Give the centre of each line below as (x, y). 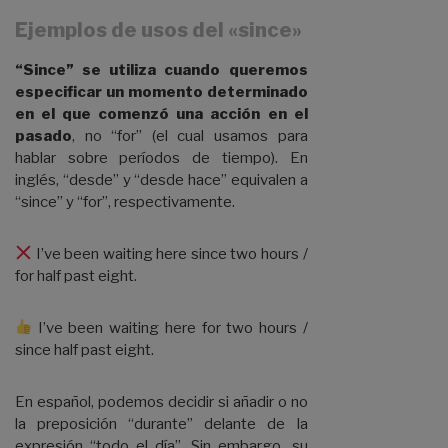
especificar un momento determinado (161, 91)
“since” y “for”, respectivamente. (125, 201)
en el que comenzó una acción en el (161, 113)
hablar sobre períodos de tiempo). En (161, 157)
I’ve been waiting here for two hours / (170, 327)
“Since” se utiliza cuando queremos (161, 69)
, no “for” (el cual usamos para (190, 135)
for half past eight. (76, 275)
